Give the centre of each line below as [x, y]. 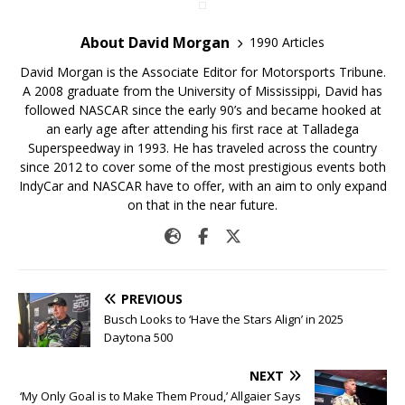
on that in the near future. [202, 204]
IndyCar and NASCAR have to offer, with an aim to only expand [202, 185]
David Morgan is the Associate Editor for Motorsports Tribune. [202, 71]
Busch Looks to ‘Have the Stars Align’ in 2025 [224, 319]
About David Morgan [155, 42]
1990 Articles [287, 42]
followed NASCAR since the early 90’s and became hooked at [202, 109]
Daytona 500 [138, 337]
